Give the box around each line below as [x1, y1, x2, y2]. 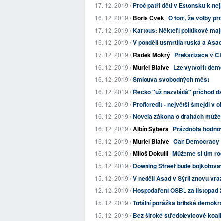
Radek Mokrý [133, 50, 170, 59]
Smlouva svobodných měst [133, 75, 209, 84]
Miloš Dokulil [133, 149, 168, 158]
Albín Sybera [133, 124, 169, 133]
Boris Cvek [133, 13, 164, 22]
